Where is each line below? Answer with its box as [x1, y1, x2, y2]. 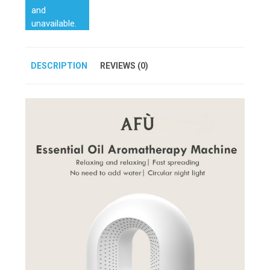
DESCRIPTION [31, 60, 88, 71]
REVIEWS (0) [100, 60, 149, 71]
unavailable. [31, 17, 77, 29]
